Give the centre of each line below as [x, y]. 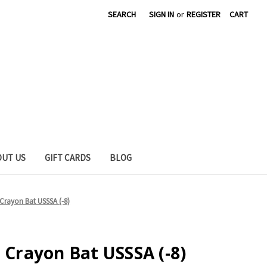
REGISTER [204, 14]
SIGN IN [162, 14]
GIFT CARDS [67, 157]
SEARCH [122, 14]
